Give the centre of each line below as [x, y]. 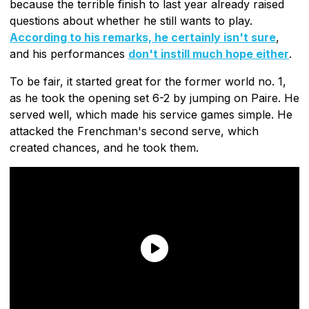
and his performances [69, 53]
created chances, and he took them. [104, 147]
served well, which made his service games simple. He [151, 114]
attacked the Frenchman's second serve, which [134, 131]
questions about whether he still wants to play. [131, 20]
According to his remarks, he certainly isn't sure [143, 37]
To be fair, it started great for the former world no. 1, [148, 81]
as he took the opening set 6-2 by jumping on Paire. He [154, 98]
